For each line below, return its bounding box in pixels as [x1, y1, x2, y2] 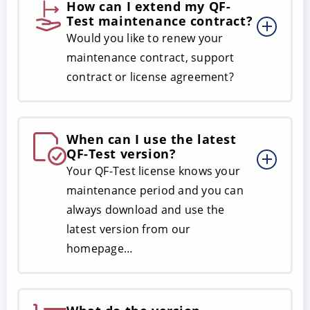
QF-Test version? [66, 145, 176, 162]
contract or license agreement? [66, 69, 234, 84]
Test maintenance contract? [66, 12, 253, 29]
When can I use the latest [66, 130, 237, 147]
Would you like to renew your [66, 30, 224, 46]
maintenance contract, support [66, 49, 235, 65]
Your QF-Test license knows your [66, 163, 241, 179]
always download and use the [66, 201, 225, 217]
